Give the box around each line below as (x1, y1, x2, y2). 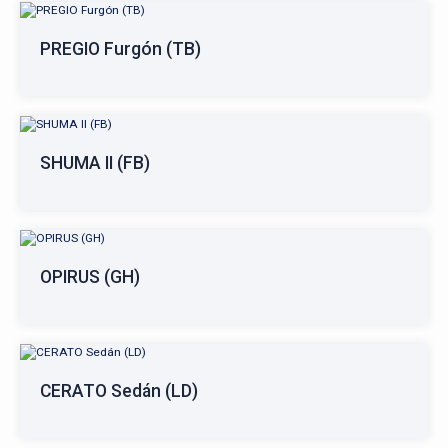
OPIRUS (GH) (40, 267, 140, 287)
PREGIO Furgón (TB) (40, 39, 201, 59)
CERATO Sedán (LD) (40, 381, 198, 401)
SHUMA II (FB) (40, 153, 150, 173)
